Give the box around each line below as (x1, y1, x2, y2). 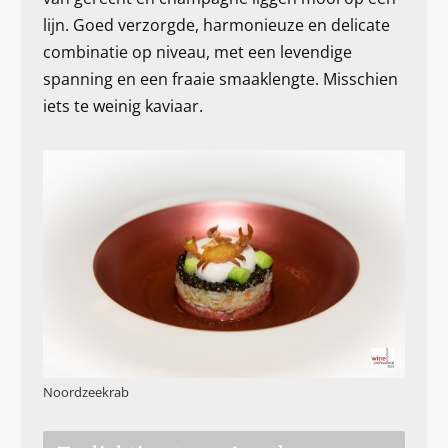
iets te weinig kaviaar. (42, 95, 203, 118)
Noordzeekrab (42, 383, 129, 402)
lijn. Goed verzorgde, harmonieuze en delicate (42, 14, 390, 37)
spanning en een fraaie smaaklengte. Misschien (42, 68, 398, 91)
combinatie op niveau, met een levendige (42, 41, 352, 64)
